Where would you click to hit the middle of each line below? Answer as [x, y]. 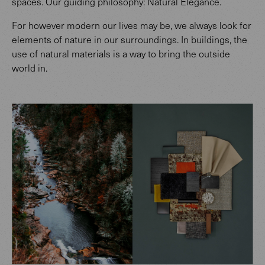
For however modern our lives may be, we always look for [132, 25]
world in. [30, 67]
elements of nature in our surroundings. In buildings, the [130, 39]
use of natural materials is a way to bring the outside [121, 53]
